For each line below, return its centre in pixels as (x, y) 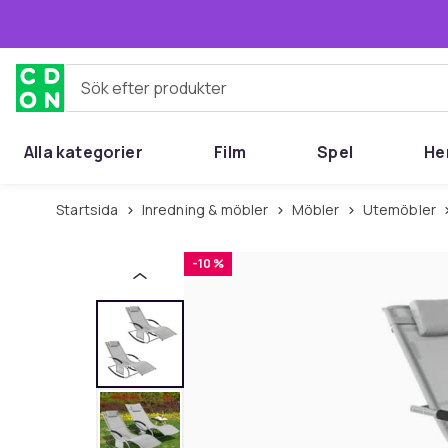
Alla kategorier (83, 152)
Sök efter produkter (137, 95)
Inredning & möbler (206, 209)
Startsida (91, 209)
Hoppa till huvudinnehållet (146, 23)
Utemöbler (404, 209)
